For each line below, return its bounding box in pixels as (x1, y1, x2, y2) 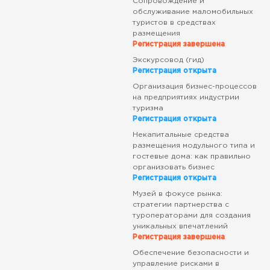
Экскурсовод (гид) (132, 57, 204, 63)
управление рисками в (132, 260, 219, 267)
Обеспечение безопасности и (132, 250, 249, 256)
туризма (132, 105, 163, 111)
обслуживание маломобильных (132, 8, 253, 15)
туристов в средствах (132, 19, 216, 26)
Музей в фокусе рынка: (132, 190, 222, 197)
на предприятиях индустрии (132, 94, 239, 101)
